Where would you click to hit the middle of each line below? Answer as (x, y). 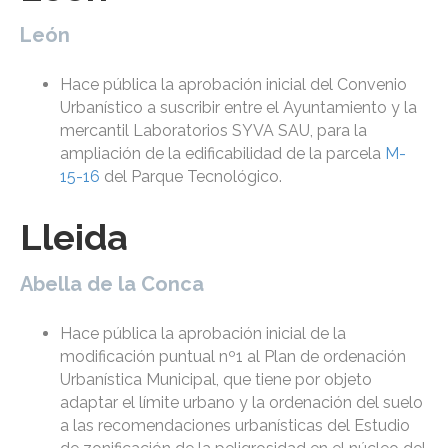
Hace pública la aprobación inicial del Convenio (233, 85)
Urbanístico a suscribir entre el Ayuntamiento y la (238, 108)
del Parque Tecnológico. (191, 177)
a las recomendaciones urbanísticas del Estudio (235, 426)
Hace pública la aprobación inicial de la (203, 334)
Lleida (74, 237)
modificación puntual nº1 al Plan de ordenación (233, 357)
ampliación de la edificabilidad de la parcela (222, 154)
